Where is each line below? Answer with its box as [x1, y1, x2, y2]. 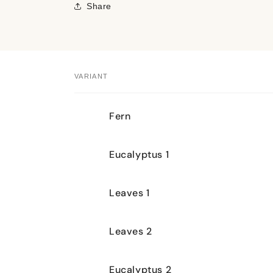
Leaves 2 [109, 224, 152, 238]
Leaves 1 [109, 186, 150, 199]
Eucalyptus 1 [109, 147, 169, 161]
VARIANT [74, 73, 108, 80]
